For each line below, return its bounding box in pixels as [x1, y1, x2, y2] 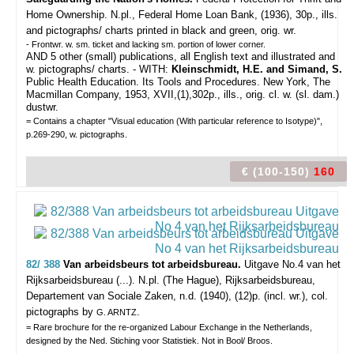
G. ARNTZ [96, 307, 137, 317]
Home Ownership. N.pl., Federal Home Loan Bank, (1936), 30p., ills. [26, 9, 337, 21]
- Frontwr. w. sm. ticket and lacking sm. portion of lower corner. [26, 40, 265, 49]
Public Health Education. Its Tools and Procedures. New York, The [26, 76, 330, 88]
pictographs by [26, 306, 96, 318]
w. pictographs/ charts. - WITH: [26, 63, 171, 75]
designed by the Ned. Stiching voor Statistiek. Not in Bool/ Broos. [26, 336, 273, 345]
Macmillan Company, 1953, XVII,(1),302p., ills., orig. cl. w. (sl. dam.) [26, 88, 339, 100]
